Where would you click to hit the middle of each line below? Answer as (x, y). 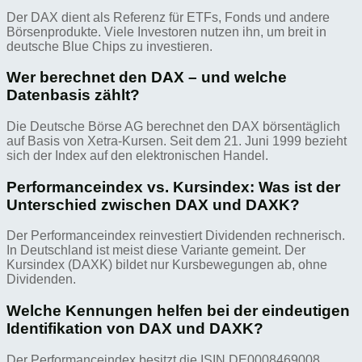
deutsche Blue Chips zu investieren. (109, 46)
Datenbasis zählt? (73, 95)
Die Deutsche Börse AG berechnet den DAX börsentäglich (173, 126)
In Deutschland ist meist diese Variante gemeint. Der (156, 250)
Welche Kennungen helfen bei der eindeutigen (178, 311)
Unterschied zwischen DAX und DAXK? (153, 204)
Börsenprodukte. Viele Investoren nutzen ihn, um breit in (166, 32)
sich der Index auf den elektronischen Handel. (137, 155)
